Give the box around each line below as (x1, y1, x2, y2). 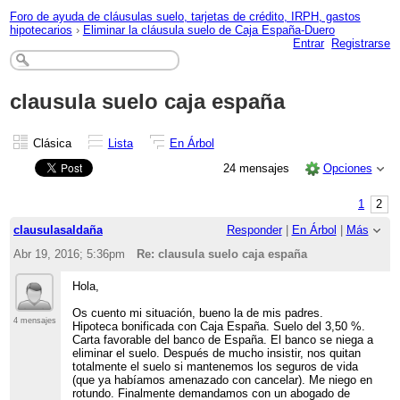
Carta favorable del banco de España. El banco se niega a (72, 332, 374, 346)
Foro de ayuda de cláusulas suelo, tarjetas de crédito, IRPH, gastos (9, 9, 361, 23)
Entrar (293, 36, 325, 50)
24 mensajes (223, 161, 294, 175)
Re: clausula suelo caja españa (137, 246, 308, 261)
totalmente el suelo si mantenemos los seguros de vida (72, 359, 359, 373)
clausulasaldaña (12, 223, 103, 237)
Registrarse (331, 36, 391, 50)
